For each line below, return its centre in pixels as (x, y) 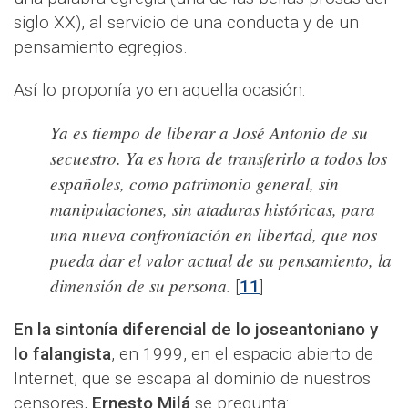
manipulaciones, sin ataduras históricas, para (213, 209)
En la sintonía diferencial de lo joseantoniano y (196, 330)
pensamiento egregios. (101, 47)
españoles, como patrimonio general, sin (194, 184)
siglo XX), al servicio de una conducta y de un (186, 23)
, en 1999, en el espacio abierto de (242, 354)
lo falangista (62, 354)
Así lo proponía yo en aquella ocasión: (159, 90)
